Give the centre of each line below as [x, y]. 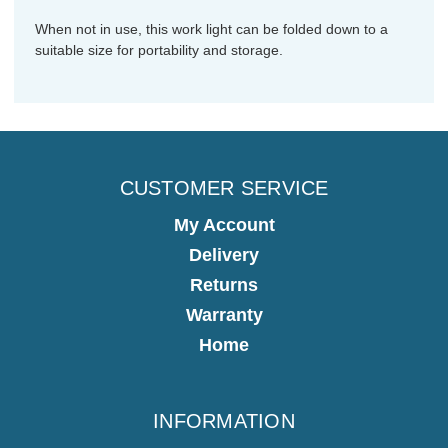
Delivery [224, 255]
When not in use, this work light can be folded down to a [211, 29]
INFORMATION [224, 421]
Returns [224, 285]
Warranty [224, 315]
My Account [224, 225]
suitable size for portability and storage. [159, 50]
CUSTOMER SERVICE [224, 188]
